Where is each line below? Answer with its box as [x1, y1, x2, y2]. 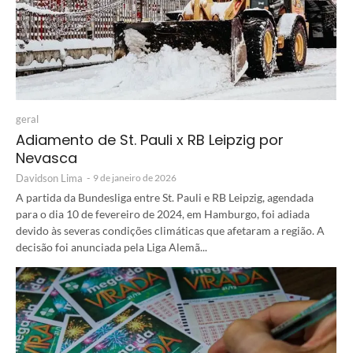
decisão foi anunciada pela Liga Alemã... [16, 240, 207, 255]
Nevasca [16, 148, 77, 169]
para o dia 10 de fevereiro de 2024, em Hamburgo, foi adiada [16, 207, 310, 221]
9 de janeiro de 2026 [93, 172, 176, 184]
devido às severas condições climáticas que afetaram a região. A [16, 224, 325, 238]
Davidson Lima [16, 171, 83, 184]
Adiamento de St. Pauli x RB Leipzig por [16, 130, 284, 150]
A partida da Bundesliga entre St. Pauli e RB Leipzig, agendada [16, 191, 314, 205]
